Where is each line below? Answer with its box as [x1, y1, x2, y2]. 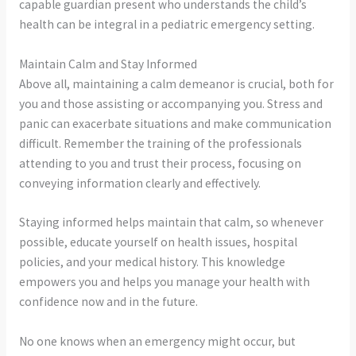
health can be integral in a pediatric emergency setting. [18, 16, 315, 32]
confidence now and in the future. [18, 294, 198, 310]
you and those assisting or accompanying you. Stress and [18, 95, 323, 111]
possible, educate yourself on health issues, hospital [18, 234, 297, 250]
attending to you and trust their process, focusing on [18, 155, 301, 171]
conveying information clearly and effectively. [18, 175, 261, 191]
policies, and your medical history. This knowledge [18, 254, 285, 270]
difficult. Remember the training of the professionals [18, 135, 302, 151]
